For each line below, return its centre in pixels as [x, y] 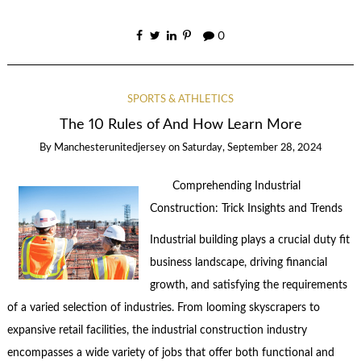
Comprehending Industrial [236, 187]
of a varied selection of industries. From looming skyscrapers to [163, 307]
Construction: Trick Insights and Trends [246, 209]
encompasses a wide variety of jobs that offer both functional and [170, 353]
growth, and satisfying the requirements [248, 285]
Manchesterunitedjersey [110, 147]
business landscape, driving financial [238, 262]
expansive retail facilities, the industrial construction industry [157, 330]
